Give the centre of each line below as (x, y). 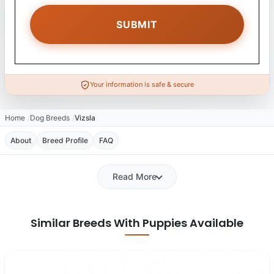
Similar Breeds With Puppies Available (137, 223)
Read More (135, 176)
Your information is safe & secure (142, 84)
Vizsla (85, 118)
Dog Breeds (50, 118)
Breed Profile (65, 140)
